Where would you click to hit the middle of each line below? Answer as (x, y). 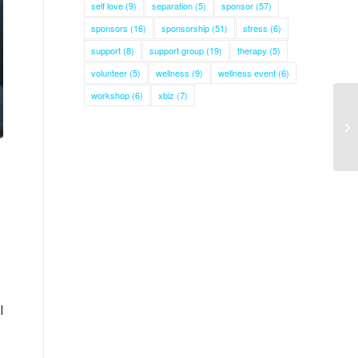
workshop (111, 95)
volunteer (109, 73)
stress (256, 28)
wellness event (247, 73)
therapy (253, 50)
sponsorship (186, 28)
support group (177, 50)
